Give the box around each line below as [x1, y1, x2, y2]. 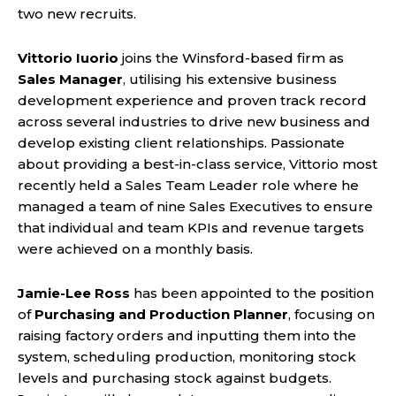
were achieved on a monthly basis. [18, 240, 253, 258]
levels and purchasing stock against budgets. [18, 369, 335, 387]
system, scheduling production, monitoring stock [18, 348, 356, 366]
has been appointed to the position [130, 285, 374, 302]
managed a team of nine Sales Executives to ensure [18, 198, 373, 216]
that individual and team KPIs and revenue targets [18, 219, 364, 237]
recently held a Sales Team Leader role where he [18, 177, 359, 194]
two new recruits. [18, 5, 136, 23]
